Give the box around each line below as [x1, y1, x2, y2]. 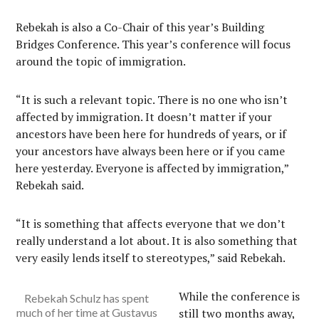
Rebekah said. [16, 177, 85, 193]
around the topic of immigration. [16, 53, 187, 69]
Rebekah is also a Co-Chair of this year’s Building [16, 19, 265, 35]
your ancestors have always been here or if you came [16, 143, 286, 159]
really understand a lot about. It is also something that [16, 233, 298, 249]
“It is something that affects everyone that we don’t [16, 216, 286, 231]
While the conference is [179, 288, 300, 304]
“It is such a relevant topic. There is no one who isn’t [16, 92, 288, 108]
